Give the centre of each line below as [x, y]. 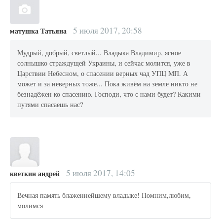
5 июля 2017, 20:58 [106, 30]
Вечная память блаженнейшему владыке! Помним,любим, [104, 195]
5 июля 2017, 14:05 [99, 173]
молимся [30, 206]
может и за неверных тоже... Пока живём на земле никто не [108, 84]
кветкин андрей [35, 173]
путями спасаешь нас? [50, 105]
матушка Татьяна [38, 31]
